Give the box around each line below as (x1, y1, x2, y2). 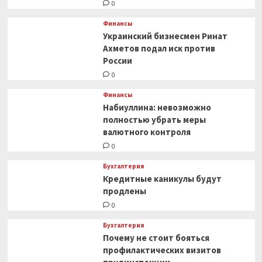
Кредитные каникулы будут (102, 173, 222, 185)
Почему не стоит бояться (102, 232, 209, 244)
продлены (102, 185, 146, 197)
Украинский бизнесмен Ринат (102, 30, 227, 42)
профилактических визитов (102, 244, 221, 256)
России (102, 55, 132, 67)
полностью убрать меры (102, 114, 206, 126)
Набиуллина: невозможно (102, 102, 211, 113)
